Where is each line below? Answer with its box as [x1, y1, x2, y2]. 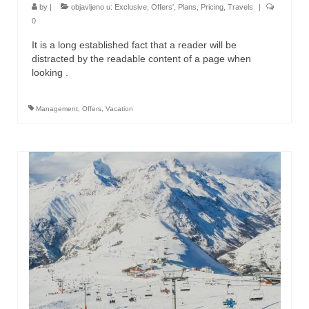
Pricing [201, 3, 223, 12]
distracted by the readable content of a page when [32, 53, 251, 65]
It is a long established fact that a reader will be [32, 39, 237, 51]
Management [36, 105, 78, 113]
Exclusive [114, 3, 147, 12]
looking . [32, 67, 68, 79]
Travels [228, 3, 253, 12]
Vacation [106, 105, 133, 113]
